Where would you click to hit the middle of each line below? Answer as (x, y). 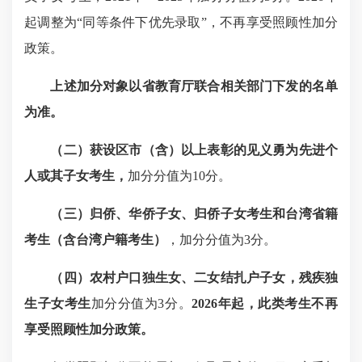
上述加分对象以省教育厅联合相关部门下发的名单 (194, 86)
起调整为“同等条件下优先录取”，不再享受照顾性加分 (181, 22)
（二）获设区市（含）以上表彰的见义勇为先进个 (194, 150)
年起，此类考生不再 (278, 303)
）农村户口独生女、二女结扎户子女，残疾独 (207, 278)
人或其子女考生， (76, 176)
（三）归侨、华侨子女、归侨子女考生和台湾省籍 (194, 214)
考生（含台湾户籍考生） (95, 240)
